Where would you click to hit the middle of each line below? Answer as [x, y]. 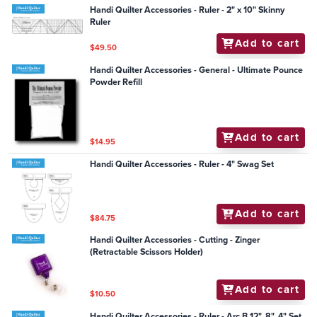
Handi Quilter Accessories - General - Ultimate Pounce [197, 70]
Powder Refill [116, 82]
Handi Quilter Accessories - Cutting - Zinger [175, 240]
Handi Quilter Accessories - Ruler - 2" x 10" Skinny [174, 10]
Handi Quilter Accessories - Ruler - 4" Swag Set [256, 165]
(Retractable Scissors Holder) [147, 252]
